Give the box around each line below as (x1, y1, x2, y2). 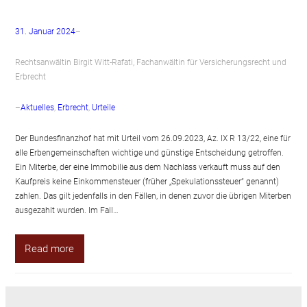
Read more (25, 242, 75, 255)
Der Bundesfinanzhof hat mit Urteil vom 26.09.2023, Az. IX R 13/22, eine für (14, 134, 291, 144)
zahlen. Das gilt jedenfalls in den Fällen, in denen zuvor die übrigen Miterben (14, 191, 291, 201)
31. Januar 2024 (14, 27, 75, 37)
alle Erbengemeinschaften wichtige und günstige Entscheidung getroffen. (14, 148, 284, 158)
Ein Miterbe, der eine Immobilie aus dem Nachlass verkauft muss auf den (14, 162, 280, 173)
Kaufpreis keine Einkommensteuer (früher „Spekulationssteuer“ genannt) (14, 177, 279, 187)
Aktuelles (20, 103, 54, 113)
